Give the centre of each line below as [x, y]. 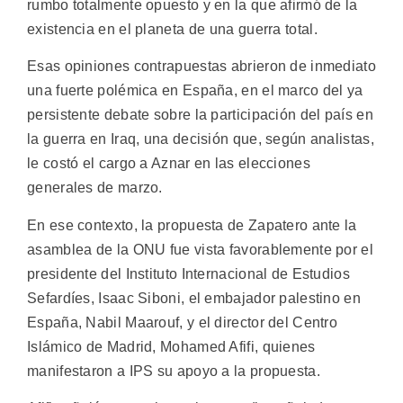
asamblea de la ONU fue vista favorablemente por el [200, 249]
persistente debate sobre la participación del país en [200, 115]
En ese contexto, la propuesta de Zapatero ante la [192, 225]
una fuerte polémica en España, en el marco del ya [195, 91]
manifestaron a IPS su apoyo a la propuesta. [174, 371]
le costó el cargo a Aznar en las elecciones [169, 164]
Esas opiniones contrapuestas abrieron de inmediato [201, 67]
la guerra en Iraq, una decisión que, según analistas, [201, 139]
